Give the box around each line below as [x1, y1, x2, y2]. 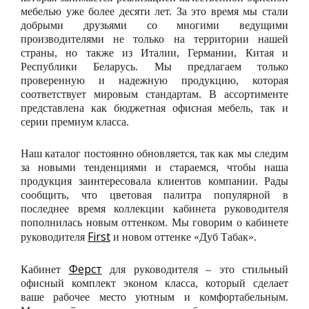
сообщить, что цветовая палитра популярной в [21, 189, 288, 201]
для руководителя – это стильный [101, 263, 288, 276]
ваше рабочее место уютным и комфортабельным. [21, 291, 288, 303]
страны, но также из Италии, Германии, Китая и [21, 47, 288, 59]
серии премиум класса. [21, 116, 129, 128]
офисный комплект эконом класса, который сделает [21, 277, 288, 290]
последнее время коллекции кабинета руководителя [21, 203, 288, 215]
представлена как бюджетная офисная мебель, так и [21, 102, 288, 114]
